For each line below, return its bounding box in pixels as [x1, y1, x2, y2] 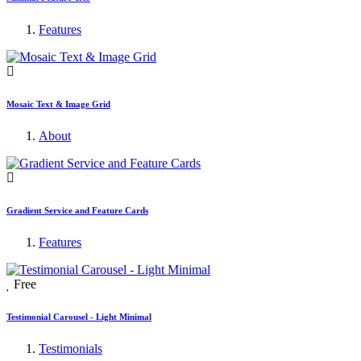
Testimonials [39, 341, 102, 355]
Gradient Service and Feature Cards [6, 205, 148, 215]
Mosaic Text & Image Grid [6, 98, 110, 109]
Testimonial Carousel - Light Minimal [6, 311, 151, 322]
